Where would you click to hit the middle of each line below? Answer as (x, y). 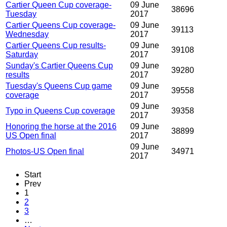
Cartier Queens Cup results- (56, 46)
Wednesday (27, 34)
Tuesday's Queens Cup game (59, 86)
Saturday (22, 55)
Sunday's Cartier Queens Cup (59, 66)
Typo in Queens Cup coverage (60, 111)
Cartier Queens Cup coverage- (61, 25)
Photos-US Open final (45, 152)
